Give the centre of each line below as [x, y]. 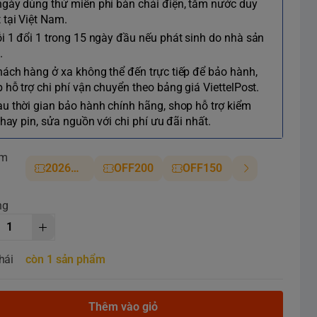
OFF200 [134, 168]
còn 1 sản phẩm [66, 259]
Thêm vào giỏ [123, 307]
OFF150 [202, 168]
